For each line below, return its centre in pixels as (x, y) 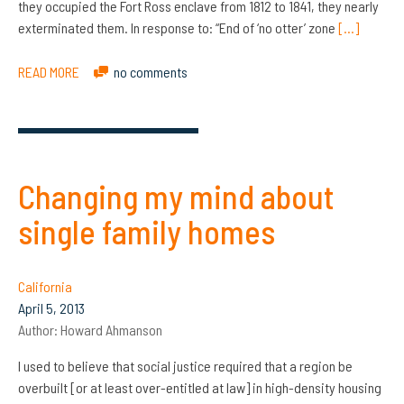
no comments (151, 71)
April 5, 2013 (51, 308)
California (45, 286)
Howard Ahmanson (111, 329)
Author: (39, 329)
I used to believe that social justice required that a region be (185, 365)
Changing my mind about (176, 196)
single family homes (147, 231)
